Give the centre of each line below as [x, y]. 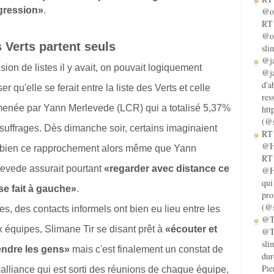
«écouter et [191, 229]
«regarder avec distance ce [167, 168]
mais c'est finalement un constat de [146, 249]
